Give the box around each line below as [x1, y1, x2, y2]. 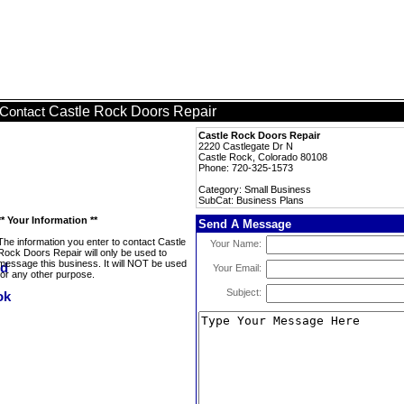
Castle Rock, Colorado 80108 [198, 151, 327, 162]
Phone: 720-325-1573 [198, 162, 293, 173]
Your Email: [213, 262, 262, 273]
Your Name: [210, 238, 262, 249]
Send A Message [198, 217, 291, 231]
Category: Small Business [198, 184, 311, 195]
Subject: [226, 287, 262, 298]
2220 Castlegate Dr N [198, 141, 293, 151]
